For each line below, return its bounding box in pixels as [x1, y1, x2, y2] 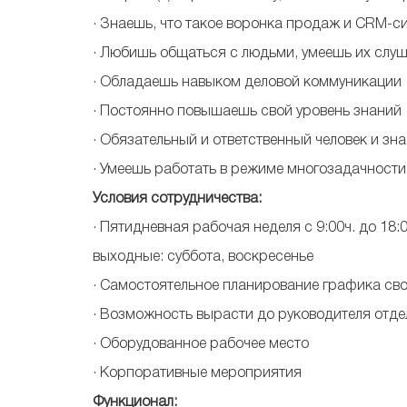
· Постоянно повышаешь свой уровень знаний [93, 105, 402, 118]
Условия [93, 193, 147, 205]
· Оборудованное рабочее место [93, 338, 309, 351]
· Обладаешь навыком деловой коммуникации [93, 76, 402, 89]
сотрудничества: [151, 193, 262, 205]
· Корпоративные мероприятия [93, 367, 302, 380]
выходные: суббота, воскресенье [93, 251, 313, 263]
